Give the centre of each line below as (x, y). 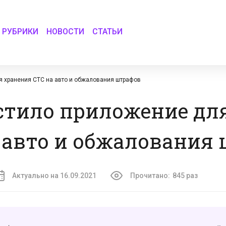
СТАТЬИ (108, 31)
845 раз (185, 176)
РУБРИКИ (20, 31)
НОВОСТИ (66, 31)
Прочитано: (150, 176)
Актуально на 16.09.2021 (54, 176)
